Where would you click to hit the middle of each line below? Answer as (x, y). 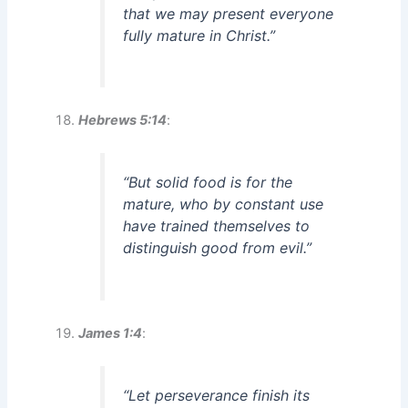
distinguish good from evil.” (218, 248)
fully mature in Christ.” (199, 35)
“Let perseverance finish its (217, 396)
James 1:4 (111, 334)
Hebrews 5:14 (123, 121)
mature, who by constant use (224, 204)
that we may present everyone (229, 13)
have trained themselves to (217, 226)
